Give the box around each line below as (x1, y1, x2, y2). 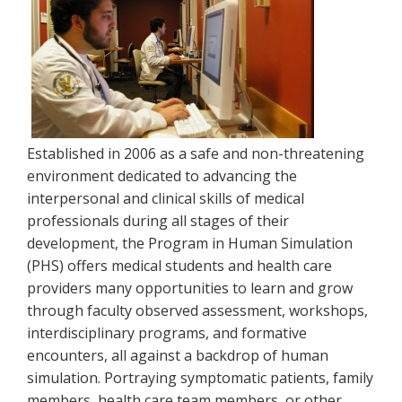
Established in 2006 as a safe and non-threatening (27, 144, 364, 163)
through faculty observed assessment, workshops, (27, 301, 368, 320)
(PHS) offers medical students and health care (27, 256, 332, 275)
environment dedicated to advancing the (27, 166, 297, 186)
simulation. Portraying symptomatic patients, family (27, 368, 373, 388)
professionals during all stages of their (27, 211, 289, 231)
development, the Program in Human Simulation (27, 233, 353, 253)
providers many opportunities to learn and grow (27, 278, 353, 298)
